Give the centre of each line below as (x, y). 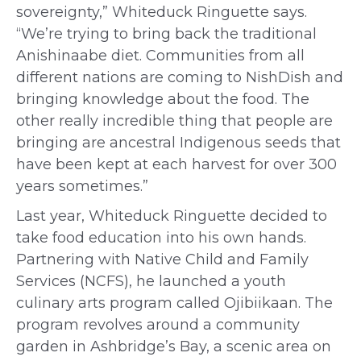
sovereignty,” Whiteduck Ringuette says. (162, 12)
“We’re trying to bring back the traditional (166, 34)
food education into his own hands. (177, 238)
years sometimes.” (82, 186)
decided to (288, 216)
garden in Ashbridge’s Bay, (115, 346)
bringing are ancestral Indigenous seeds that (178, 143)
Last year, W (60, 216)
